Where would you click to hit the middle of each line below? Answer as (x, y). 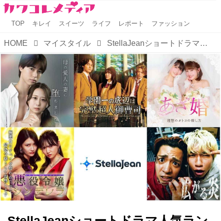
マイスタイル (67, 43)
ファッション (171, 23)
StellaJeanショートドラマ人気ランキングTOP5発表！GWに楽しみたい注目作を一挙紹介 (203, 43)
